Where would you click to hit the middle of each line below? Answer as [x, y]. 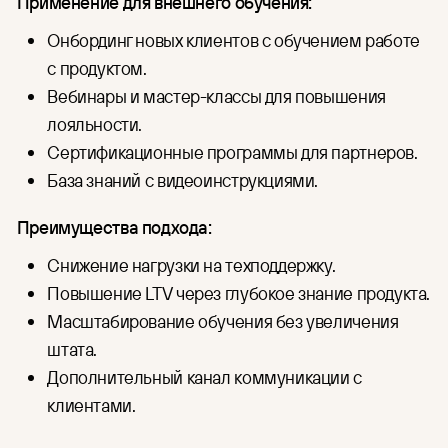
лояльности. [95, 123]
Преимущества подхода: [114, 226]
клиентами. [91, 404]
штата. [72, 348]
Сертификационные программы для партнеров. [232, 151]
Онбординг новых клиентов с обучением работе [233, 39]
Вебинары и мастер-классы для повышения [216, 95]
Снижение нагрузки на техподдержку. [191, 264]
